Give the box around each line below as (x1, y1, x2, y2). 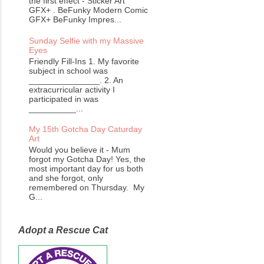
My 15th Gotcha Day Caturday (28, 124, 142, 134)
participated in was (28, 94, 98, 104)
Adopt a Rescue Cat (18, 225, 108, 235)
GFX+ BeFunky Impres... (28, 15, 121, 25)
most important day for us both (28, 164, 143, 174)
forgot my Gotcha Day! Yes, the (28, 154, 146, 164)
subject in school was (28, 65, 108, 75)
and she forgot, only (28, 173, 103, 183)
